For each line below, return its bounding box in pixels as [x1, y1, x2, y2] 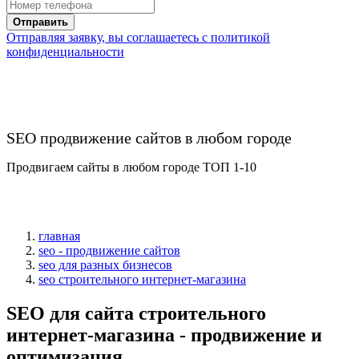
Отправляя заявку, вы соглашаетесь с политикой [6, 30, 270, 44]
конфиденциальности [6, 44, 124, 58]
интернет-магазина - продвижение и [6, 324, 322, 345]
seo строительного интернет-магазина [38, 272, 246, 286]
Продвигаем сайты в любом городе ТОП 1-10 [6, 159, 256, 174]
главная [38, 228, 80, 243]
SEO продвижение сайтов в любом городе [6, 128, 292, 147]
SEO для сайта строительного [6, 302, 266, 324]
